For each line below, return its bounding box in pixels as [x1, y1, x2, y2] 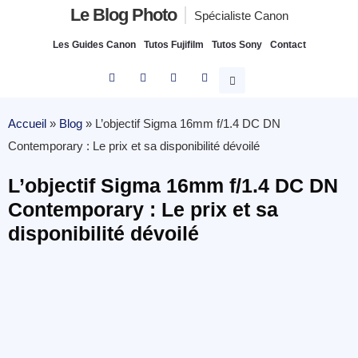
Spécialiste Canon [193, 9, 288, 22]
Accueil [8, 117, 46, 130]
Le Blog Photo [70, 5, 177, 25]
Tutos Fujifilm [143, 39, 204, 50]
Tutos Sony [211, 39, 262, 50]
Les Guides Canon [52, 39, 136, 50]
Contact [269, 39, 306, 50]
